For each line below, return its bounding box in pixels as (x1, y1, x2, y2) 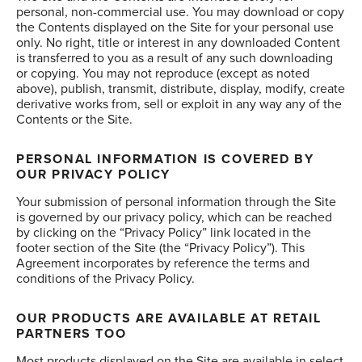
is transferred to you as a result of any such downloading (16, 48, 333, 68)
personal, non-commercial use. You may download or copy (16, 2, 344, 22)
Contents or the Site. (16, 110, 133, 129)
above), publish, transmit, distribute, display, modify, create (16, 79, 345, 99)
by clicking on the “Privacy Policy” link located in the (16, 223, 311, 242)
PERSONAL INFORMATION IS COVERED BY (16, 149, 314, 169)
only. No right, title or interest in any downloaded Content (16, 33, 340, 53)
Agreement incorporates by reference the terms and (16, 254, 309, 273)
